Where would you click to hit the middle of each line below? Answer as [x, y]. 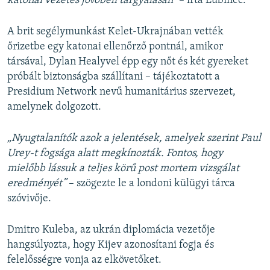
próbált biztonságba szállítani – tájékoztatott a [114, 77]
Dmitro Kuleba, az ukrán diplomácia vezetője [111, 230]
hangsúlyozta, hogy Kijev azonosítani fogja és [111, 245]
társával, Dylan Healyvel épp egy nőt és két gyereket [128, 62]
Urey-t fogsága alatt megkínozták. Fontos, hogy [115, 154]
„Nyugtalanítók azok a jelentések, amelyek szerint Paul [134, 139]
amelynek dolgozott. [54, 107]
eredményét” [37, 184]
